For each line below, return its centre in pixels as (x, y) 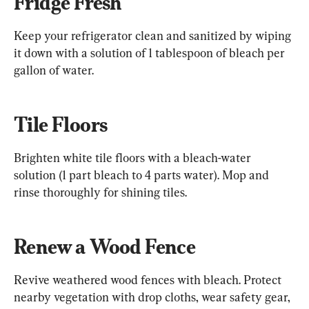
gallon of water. (54, 70)
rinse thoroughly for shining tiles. (100, 192)
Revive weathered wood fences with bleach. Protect (149, 280)
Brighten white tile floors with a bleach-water (134, 158)
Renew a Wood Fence (105, 247)
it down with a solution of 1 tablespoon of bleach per (151, 53)
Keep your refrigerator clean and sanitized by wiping (154, 36)
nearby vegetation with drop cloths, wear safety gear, (153, 297)
